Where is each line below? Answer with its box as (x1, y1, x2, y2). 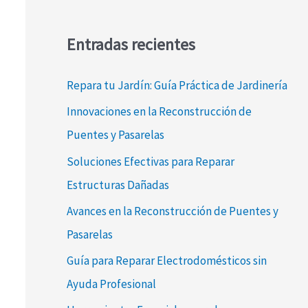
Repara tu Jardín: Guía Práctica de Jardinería (66, 78, 287, 93)
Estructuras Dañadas (66, 177, 169, 192)
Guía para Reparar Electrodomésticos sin (66, 253, 267, 269)
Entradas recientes (66, 34, 195, 56)
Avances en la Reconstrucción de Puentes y (66, 203, 278, 219)
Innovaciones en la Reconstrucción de (66, 104, 252, 120)
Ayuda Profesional (66, 276, 156, 292)
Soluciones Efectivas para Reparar (66, 153, 234, 169)
